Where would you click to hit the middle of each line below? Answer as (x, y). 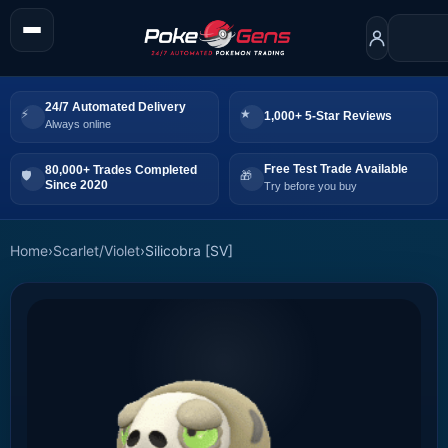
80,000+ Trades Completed (121, 170)
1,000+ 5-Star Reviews (328, 115)
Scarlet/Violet (96, 250)
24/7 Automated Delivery (115, 107)
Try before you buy (310, 186)
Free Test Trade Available (336, 169)
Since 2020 (76, 185)
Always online (78, 124)
